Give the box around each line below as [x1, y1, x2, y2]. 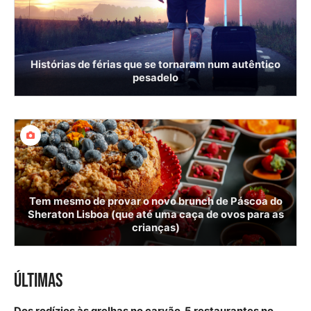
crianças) [131, 221, 180, 234]
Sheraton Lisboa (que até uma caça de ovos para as [27, 208, 284, 221]
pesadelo [133, 71, 178, 84]
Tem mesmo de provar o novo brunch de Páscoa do [28, 194, 283, 208]
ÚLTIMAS [14, 269, 62, 292]
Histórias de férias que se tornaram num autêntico [31, 58, 280, 71]
